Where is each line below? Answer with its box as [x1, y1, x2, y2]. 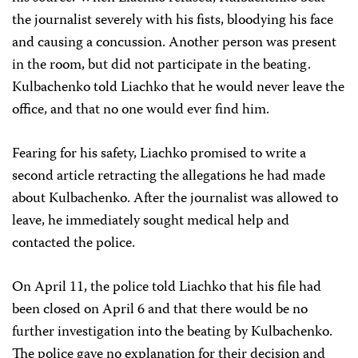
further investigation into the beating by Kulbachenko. [12, 320, 332, 344]
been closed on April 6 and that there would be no [12, 298, 308, 322]
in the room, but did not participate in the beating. [12, 54, 311, 78]
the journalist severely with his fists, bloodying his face [12, 9, 333, 33]
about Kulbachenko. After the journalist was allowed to [12, 187, 338, 211]
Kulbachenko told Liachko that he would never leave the [12, 76, 344, 100]
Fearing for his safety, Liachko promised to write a [12, 142, 306, 166]
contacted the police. [12, 232, 135, 256]
